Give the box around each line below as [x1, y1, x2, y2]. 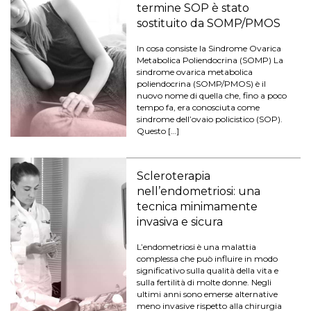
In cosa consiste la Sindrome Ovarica [137, 42, 282, 53]
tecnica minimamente [137, 199, 258, 213]
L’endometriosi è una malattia [137, 241, 257, 252]
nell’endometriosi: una [137, 184, 261, 198]
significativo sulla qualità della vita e [137, 264, 279, 276]
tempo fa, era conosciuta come [137, 101, 260, 112]
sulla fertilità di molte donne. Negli [137, 276, 272, 287]
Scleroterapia [137, 169, 211, 183]
